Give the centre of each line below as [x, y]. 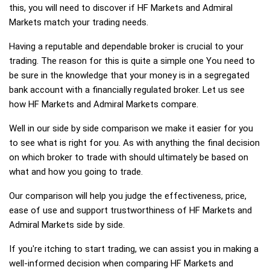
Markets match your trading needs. [79, 22]
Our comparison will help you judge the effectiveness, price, [128, 196]
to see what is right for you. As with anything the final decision [134, 143]
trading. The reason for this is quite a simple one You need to [132, 61]
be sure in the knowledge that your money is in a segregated [129, 75]
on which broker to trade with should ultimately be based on [129, 157]
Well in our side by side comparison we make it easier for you [131, 128]
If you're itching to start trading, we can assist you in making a [134, 249]
